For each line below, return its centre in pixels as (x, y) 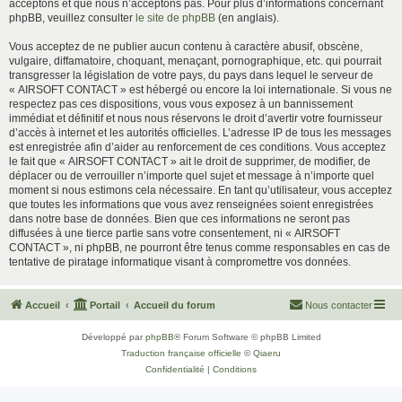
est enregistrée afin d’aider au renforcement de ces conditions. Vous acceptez (197, 147)
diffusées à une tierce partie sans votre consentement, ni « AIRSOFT (175, 233)
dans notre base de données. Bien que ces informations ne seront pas (179, 219)
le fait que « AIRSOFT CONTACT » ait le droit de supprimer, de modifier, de (190, 162)
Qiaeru (267, 353)
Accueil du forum (175, 305)
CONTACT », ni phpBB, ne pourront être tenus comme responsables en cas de (200, 248)
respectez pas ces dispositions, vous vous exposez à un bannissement (181, 104)
